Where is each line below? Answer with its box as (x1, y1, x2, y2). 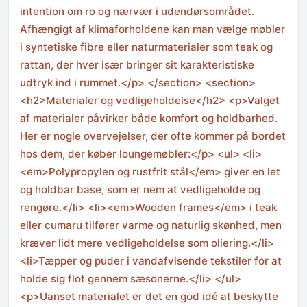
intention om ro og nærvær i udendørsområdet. (20, 5, 254, 19)
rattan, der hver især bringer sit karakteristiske (20, 58, 254, 72)
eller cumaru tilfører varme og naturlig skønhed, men (20, 219, 282, 232)
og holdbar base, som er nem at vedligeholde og (20, 183, 260, 197)
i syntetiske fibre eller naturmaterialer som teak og (20, 40, 273, 54)
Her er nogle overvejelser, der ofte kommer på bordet (20, 130, 286, 143)
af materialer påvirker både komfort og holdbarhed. (20, 112, 278, 125)
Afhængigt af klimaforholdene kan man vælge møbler (20, 23, 285, 36)
